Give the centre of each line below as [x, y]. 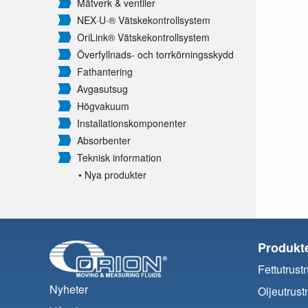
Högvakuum [103, 106]
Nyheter [69, 289]
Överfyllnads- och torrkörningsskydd [155, 55]
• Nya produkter [112, 175]
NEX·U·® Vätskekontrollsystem [144, 20]
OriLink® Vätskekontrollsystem [143, 37]
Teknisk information [119, 158]
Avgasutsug [102, 89]
